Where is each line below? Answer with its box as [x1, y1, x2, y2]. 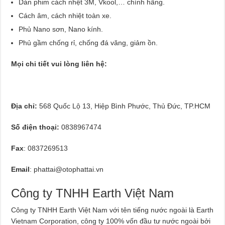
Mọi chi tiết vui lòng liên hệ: [11, 59, 107, 68]
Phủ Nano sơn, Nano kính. [19, 25, 103, 33]
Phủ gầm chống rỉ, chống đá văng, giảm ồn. [19, 38, 158, 47]
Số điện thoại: [11, 123, 60, 131]
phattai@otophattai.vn [34, 165, 104, 173]
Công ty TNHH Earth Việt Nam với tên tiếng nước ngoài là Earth [11, 205, 214, 214]
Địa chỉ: [11, 101, 38, 110]
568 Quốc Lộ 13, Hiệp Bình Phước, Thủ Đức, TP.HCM [37, 101, 211, 110]
